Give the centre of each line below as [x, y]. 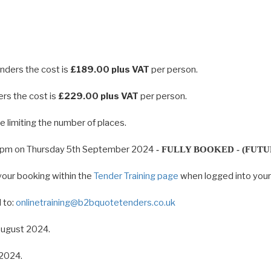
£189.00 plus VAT [110, 70]
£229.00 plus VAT [98, 96]
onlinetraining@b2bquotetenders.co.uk [96, 203]
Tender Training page [136, 176]
